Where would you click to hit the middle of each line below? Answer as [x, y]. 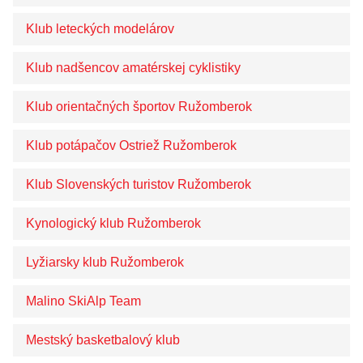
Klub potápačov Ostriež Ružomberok [131, 145]
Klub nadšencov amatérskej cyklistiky [133, 68]
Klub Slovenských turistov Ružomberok [139, 184]
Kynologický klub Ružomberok [113, 223]
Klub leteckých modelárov [100, 29]
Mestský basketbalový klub [103, 340]
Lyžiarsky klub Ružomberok [105, 262]
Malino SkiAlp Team [83, 301]
